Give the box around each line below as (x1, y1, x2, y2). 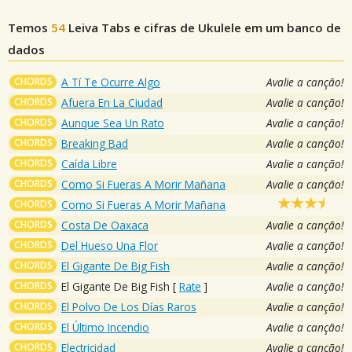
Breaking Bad (61, 135, 128, 151)
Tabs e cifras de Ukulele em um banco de (98, 19, 341, 35)
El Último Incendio (61, 319, 149, 335)
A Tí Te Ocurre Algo (61, 74, 160, 90)
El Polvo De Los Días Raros (61, 299, 196, 314)
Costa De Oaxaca (61, 217, 148, 233)
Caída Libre (61, 156, 117, 171)
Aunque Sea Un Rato (61, 115, 164, 130)
